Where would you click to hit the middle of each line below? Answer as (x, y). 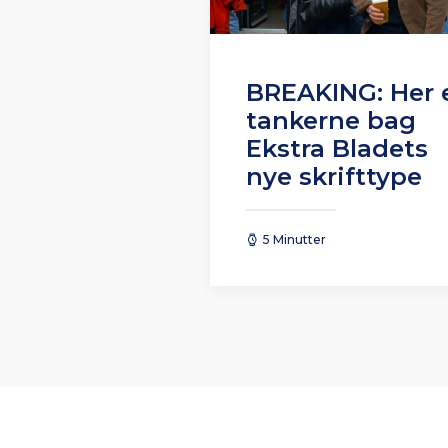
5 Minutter (294, 240)
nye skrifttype (341, 177)
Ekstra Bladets (337, 149)
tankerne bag (331, 121)
